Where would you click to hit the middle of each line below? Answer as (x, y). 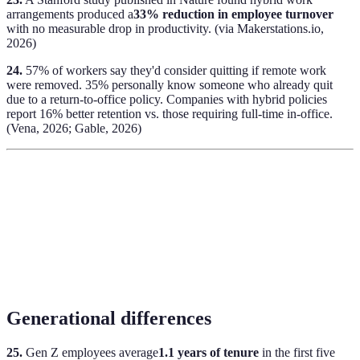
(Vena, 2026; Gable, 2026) (74, 128)
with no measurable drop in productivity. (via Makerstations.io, (165, 28)
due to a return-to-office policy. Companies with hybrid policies (167, 99)
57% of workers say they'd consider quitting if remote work (174, 70)
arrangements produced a (70, 14)
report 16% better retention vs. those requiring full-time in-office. (170, 113)
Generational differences (109, 318)
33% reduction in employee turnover (233, 14)
